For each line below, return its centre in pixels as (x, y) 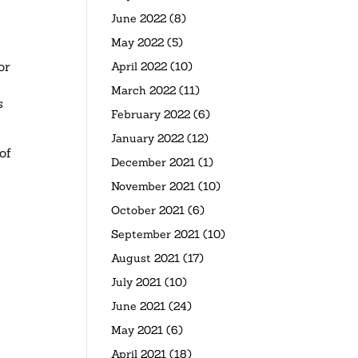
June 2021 (139, 306)
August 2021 (146, 259)
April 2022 (139, 67)
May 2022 (138, 43)
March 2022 (144, 91)
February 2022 (151, 115)
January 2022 (148, 139)
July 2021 (137, 282)
